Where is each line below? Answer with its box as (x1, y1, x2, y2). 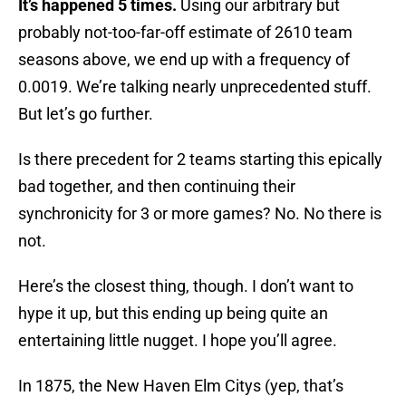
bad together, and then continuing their (18, 177, 295, 197)
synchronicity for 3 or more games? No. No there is (18, 204, 382, 224)
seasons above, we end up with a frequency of (18, 50, 350, 70)
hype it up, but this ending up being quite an (18, 304, 328, 324)
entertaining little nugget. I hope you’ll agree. (18, 331, 337, 351)
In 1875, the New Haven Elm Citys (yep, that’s (18, 376, 343, 396)
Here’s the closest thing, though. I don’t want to (18, 276, 353, 296)
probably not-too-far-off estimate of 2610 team (18, 23, 353, 43)
